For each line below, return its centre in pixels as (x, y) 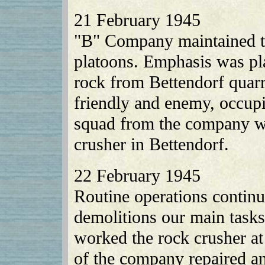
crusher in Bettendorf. (151, 144)
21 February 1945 (137, 20)
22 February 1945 (137, 175)
